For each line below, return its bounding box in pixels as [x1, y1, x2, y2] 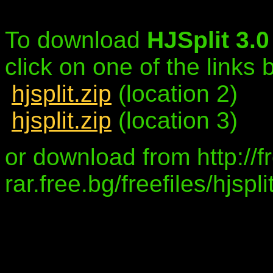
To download [5, 26, 147, 53]
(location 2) [112, 80, 238, 107]
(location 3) [112, 107, 238, 133]
